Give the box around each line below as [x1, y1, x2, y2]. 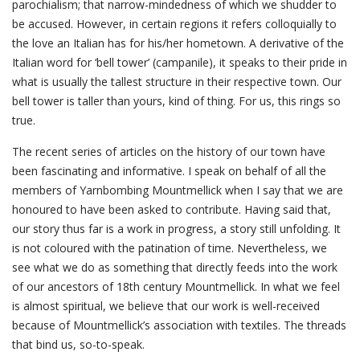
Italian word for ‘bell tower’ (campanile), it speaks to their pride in [12, 55, 347, 70]
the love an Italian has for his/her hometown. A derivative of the [12, 35, 344, 51]
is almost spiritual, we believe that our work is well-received [12, 298, 320, 313]
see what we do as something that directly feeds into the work [12, 260, 337, 275]
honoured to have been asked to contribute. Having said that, [12, 202, 331, 217]
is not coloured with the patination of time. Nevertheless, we [12, 240, 327, 256]
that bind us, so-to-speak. [12, 337, 151, 352]
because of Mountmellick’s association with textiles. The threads [12, 317, 346, 333]
